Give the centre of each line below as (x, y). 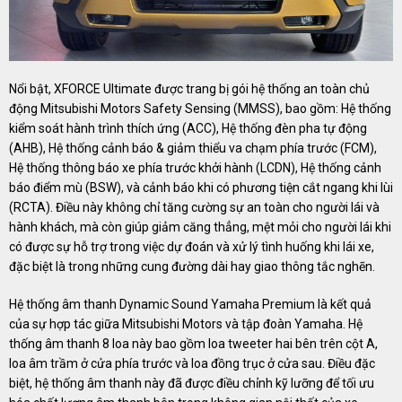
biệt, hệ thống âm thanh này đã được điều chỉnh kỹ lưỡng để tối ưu (192, 384)
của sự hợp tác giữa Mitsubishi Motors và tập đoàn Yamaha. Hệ (186, 324)
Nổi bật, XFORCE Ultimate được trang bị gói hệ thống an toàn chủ (189, 89)
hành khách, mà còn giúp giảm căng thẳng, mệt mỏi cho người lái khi (200, 227)
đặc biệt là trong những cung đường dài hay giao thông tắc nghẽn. (192, 267)
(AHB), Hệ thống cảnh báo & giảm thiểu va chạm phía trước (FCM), (193, 149)
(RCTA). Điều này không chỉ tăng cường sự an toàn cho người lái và (194, 208)
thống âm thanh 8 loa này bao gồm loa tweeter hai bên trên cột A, (193, 344)
